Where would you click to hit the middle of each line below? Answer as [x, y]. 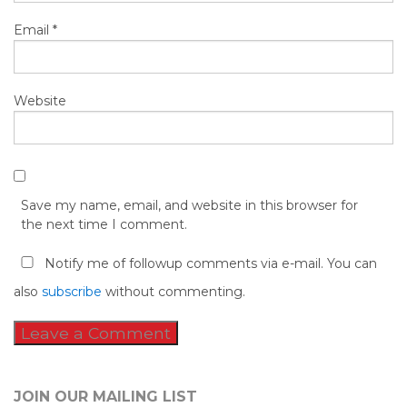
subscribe [72, 291]
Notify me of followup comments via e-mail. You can [209, 263]
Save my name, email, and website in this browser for [189, 205]
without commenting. [174, 291]
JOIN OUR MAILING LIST [105, 396]
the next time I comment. [104, 224]
